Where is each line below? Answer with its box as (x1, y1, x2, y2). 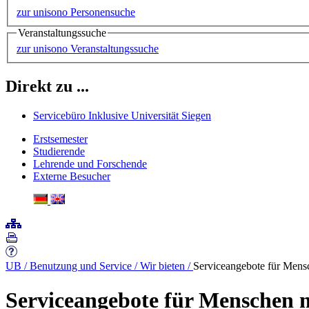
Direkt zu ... (6, 77, 89, 96)
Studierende (33, 146, 85, 158)
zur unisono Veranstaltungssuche (17, 43, 159, 55)
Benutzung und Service (30, 260, 134, 272)
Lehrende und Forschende (33, 158, 147, 170)
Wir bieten (140, 260, 188, 272)
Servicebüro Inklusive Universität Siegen (33, 110, 211, 122)
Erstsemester (33, 133, 88, 146)
